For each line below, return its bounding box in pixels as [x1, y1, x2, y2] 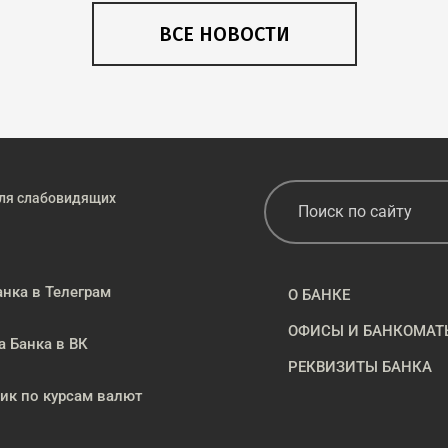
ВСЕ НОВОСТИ [158, 21, 290, 46]
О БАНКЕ [288, 286, 350, 304]
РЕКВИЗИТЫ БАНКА [288, 358, 432, 376]
